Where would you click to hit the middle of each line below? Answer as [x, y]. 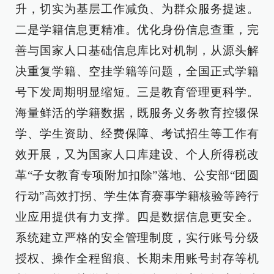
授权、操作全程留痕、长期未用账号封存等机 [137, 258]
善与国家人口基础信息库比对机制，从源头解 [137, 50]
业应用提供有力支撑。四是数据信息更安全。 [137, 217]
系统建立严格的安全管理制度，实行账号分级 [137, 238]
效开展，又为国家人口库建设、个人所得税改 [137, 154]
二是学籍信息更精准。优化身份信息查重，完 [137, 30]
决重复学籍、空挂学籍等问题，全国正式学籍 [137, 71]
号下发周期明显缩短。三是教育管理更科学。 [137, 92]
